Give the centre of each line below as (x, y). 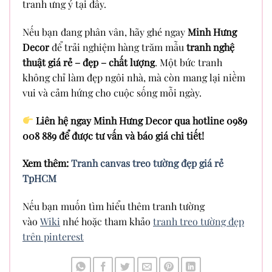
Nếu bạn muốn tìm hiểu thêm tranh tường (114, 206)
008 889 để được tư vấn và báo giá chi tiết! (113, 135)
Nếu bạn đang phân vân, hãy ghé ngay (105, 32)
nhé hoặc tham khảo (107, 222)
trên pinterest (53, 237)
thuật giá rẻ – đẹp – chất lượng (89, 62)
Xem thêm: (47, 163)
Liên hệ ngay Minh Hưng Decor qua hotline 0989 (142, 120)
